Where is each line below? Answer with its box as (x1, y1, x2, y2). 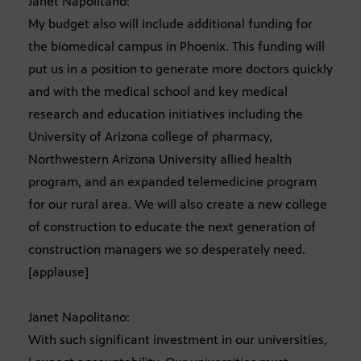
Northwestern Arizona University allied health (28, 151, 292, 168)
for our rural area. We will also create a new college (28, 197, 327, 213)
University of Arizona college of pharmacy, (28, 129, 272, 145)
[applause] (28, 264, 89, 280)
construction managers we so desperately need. (28, 242, 305, 258)
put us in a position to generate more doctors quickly (28, 61, 333, 77)
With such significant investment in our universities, (28, 332, 327, 348)
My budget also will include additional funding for (28, 16, 313, 32)
